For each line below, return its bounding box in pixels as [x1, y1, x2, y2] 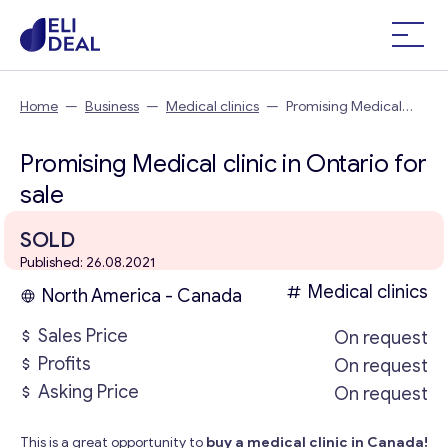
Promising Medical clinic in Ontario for [20, 149, 427, 179]
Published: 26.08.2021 [20, 254, 155, 271]
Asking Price [38, 381, 139, 403]
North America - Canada [42, 285, 242, 307]
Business [85, 98, 139, 115]
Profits [38, 353, 91, 375]
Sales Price [38, 325, 128, 347]
